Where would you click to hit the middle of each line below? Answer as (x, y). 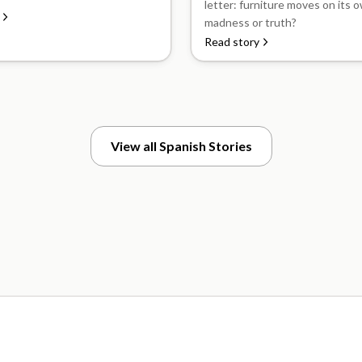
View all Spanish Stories (181, 146)
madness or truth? (250, 22)
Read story (232, 42)
